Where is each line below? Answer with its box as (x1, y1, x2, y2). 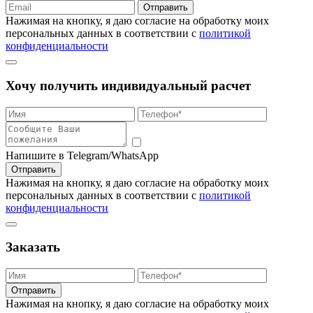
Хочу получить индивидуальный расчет (6, 78, 251, 93)
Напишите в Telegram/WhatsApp (6, 149, 159, 161)
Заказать (6, 240, 60, 255)
